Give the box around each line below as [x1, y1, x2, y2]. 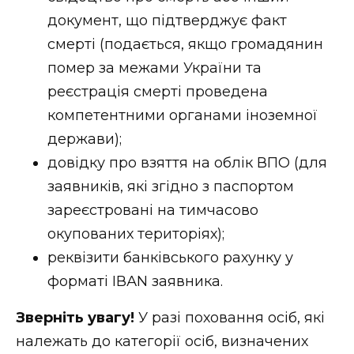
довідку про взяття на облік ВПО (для [47, 153, 327, 171]
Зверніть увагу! [16, 308, 134, 326]
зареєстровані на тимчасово [47, 201, 258, 219]
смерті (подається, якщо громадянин [47, 35, 323, 53]
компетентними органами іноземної [47, 106, 318, 124]
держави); [47, 130, 122, 148]
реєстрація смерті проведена [47, 82, 268, 100]
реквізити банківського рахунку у [47, 248, 293, 266]
